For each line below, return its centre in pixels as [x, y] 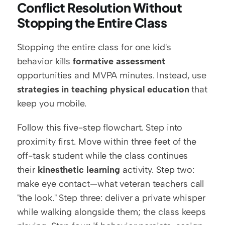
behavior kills [45, 62]
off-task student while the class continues [102, 156]
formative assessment [119, 62]
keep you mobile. [51, 104]
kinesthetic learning [79, 170]
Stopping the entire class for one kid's [94, 47]
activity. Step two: [157, 170]
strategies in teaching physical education [103, 90]
